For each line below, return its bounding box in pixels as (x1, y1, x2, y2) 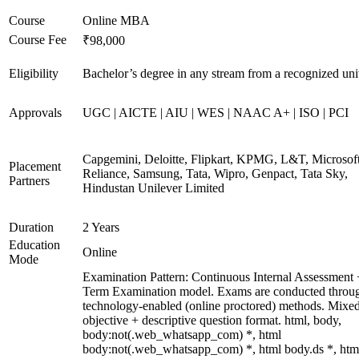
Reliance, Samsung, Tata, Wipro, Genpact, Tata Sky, (83, 167, 348, 180)
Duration (9, 220, 54, 234)
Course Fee (9, 33, 67, 46)
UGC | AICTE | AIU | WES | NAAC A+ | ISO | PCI (83, 106, 349, 119)
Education (9, 238, 60, 252)
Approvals (9, 106, 62, 119)
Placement (9, 159, 61, 173)
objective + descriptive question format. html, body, (83, 313, 341, 327)
